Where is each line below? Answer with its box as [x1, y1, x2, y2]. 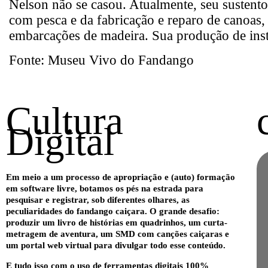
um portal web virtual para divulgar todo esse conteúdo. [6, 240, 226, 251]
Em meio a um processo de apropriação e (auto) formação [6, 172, 235, 182]
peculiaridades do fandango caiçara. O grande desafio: [6, 206, 220, 217]
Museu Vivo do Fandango [48, 51, 194, 68]
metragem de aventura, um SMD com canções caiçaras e [6, 229, 229, 239]
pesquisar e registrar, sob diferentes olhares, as [6, 195, 190, 205]
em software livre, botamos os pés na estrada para [6, 184, 203, 194]
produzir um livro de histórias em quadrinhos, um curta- [6, 218, 227, 228]
